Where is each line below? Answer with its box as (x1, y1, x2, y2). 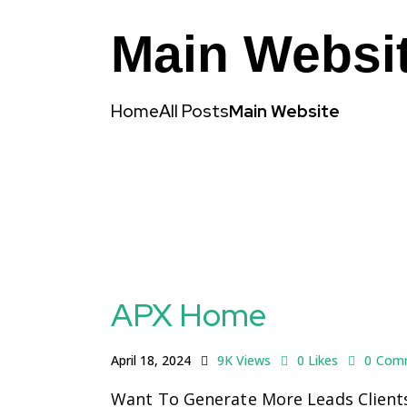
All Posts (159, 100, 229, 124)
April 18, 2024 (111, 351, 191, 369)
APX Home (111, 293, 266, 336)
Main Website (229, 100, 340, 124)
